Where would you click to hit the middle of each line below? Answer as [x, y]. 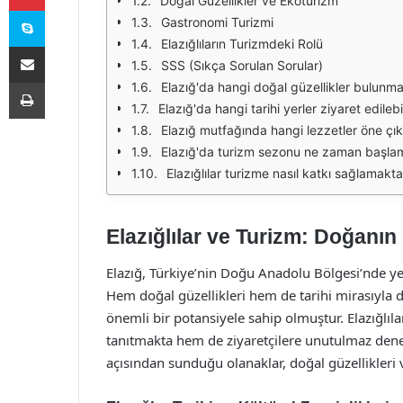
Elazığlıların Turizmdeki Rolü [242, 44]
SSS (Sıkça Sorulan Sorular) [242, 65]
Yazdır [61, 82]
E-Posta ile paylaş [62, 46]
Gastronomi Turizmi [217, 22]
